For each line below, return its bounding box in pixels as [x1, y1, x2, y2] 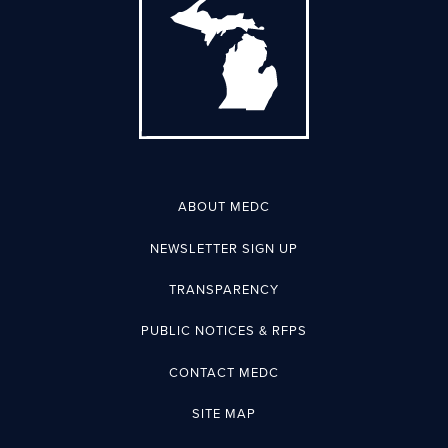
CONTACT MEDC [169, 364, 279, 381]
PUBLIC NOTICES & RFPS [141, 323, 307, 340]
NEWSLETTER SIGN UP [150, 240, 298, 257]
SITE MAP [192, 406, 256, 423]
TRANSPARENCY [169, 281, 279, 298]
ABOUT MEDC [178, 199, 270, 216]
